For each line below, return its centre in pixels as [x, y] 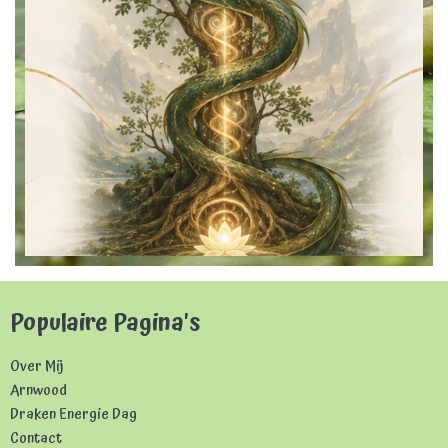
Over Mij [37, 366]
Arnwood [38, 390]
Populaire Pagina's [105, 322]
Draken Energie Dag [73, 414]
